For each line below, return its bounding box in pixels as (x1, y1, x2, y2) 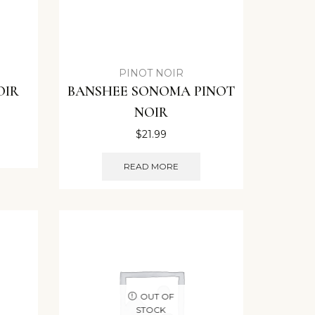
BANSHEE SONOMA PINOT (67, 83, 235, 101)
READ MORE (123, 161, 179, 172)
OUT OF (140, 290, 174, 302)
